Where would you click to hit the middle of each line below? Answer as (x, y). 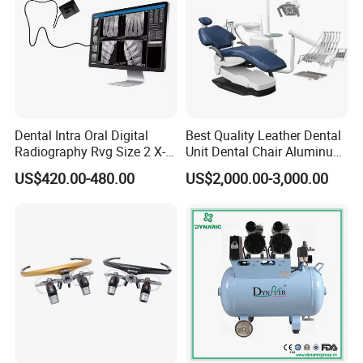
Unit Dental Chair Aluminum (265, 152)
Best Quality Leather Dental (263, 136)
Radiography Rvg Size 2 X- (90, 152)
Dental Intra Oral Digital (82, 136)
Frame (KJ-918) (230, 168)
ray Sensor (45, 168)
